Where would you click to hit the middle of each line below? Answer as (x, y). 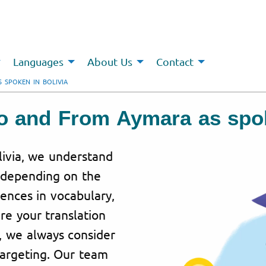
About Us (110, 62)
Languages (38, 62)
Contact (175, 62)
